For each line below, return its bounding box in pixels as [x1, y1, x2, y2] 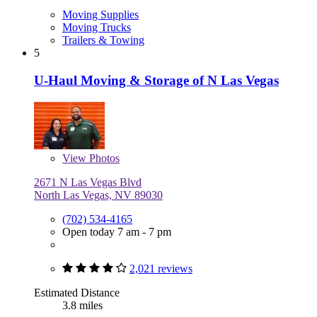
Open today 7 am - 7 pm [62, 225, 171, 238]
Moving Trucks [62, 21, 131, 34]
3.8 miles [62, 299, 103, 311]
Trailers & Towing [62, 34, 144, 47]
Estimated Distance [34, 286, 120, 299]
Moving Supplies [62, 8, 139, 21]
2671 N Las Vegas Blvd [34, 175, 142, 188]
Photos [86, 151, 120, 164]
